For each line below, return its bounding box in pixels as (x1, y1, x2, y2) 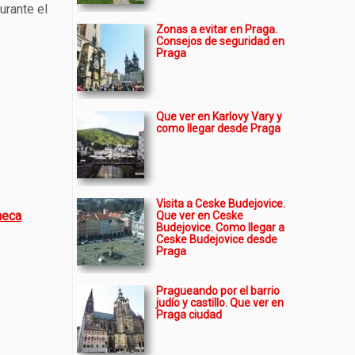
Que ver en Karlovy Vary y (156, 110, 282, 123)
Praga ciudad (156, 308, 222, 321)
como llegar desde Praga (156, 122, 281, 135)
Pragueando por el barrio (156, 284, 280, 297)
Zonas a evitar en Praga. (156, 23, 277, 36)
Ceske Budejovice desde (156, 233, 277, 246)
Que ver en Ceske (156, 209, 243, 222)
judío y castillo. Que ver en (156, 296, 284, 309)
